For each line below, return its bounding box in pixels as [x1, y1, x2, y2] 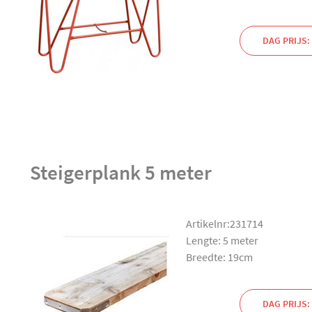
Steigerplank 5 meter [29, 159, 212, 185]
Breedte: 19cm [185, 249, 253, 264]
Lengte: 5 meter [185, 233, 258, 247]
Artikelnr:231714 [185, 216, 263, 231]
